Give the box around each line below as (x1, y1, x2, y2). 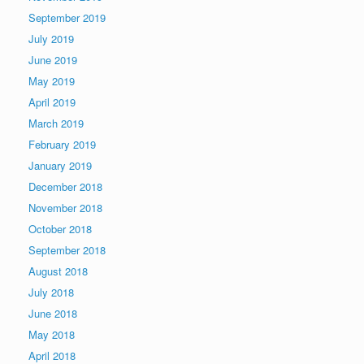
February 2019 (28, 136, 96, 152)
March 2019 (28, 115, 84, 131)
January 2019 (28, 158, 92, 173)
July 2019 (28, 31, 74, 46)
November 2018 (28, 200, 102, 215)
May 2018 (28, 327, 75, 342)
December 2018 (28, 179, 102, 194)
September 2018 (28, 242, 106, 258)
